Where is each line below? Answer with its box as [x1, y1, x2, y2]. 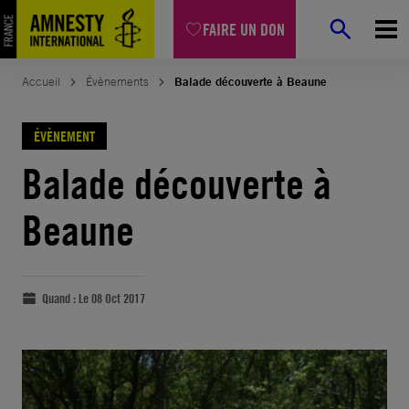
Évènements [86, 74, 149, 89]
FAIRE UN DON [203, 18, 285, 40]
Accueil [22, 74, 60, 89]
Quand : [42, 290, 79, 306]
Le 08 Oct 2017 [79, 290, 145, 306]
